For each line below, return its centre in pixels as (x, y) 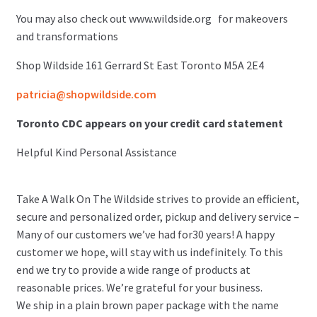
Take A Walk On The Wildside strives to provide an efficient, (157, 199)
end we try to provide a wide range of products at (133, 270)
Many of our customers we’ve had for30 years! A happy (145, 235)
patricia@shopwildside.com (86, 94)
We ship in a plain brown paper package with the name (147, 305)
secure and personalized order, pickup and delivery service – (157, 217)
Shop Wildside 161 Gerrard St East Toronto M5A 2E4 (140, 65)
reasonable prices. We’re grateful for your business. (139, 288)
